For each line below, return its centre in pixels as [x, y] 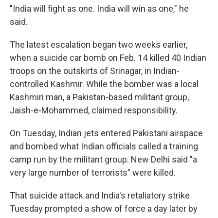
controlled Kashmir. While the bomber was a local [104, 84]
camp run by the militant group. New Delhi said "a [103, 159]
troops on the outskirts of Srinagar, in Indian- [95, 71]
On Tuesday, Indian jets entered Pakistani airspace [106, 133]
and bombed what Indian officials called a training [104, 146]
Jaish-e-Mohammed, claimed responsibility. [94, 110]
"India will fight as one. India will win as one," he [99, 9]
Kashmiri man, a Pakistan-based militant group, [99, 97]
